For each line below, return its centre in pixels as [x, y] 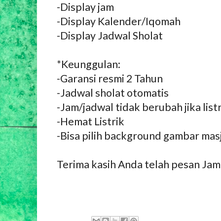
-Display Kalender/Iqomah [119, 21]
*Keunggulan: [89, 64]
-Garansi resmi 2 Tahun [110, 79]
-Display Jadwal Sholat [110, 36]
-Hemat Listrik [91, 122]
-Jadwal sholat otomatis [113, 93]
